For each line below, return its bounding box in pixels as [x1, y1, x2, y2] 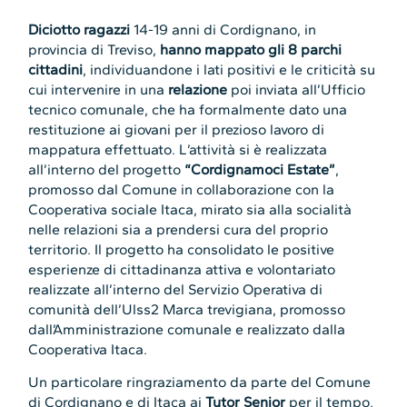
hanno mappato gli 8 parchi [160, 40, 342, 58]
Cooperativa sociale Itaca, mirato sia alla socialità [28, 200, 352, 218]
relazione [168, 80, 228, 98]
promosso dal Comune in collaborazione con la [28, 180, 335, 198]
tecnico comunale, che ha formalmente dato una [28, 100, 348, 118]
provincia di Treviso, [28, 40, 161, 58]
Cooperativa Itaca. [28, 340, 148, 358]
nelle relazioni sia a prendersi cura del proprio [28, 220, 329, 238]
